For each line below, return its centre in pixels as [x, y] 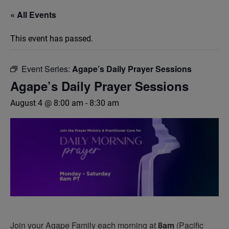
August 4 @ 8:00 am [47, 103]
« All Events [33, 15]
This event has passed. [52, 39]
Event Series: [47, 69]
